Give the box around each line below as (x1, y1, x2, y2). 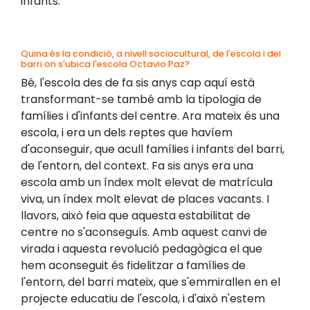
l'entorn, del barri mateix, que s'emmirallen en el (21, 274, 280, 290)
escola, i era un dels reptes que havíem (21, 125, 232, 140)
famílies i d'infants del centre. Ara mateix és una (21, 108, 280, 124)
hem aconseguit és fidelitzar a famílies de (21, 257, 246, 273)
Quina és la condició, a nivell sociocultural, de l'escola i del (21, 48, 281, 60)
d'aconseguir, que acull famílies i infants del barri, (21, 141, 284, 157)
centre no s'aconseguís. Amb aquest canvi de (21, 224, 267, 240)
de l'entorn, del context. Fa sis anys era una (21, 158, 253, 174)
